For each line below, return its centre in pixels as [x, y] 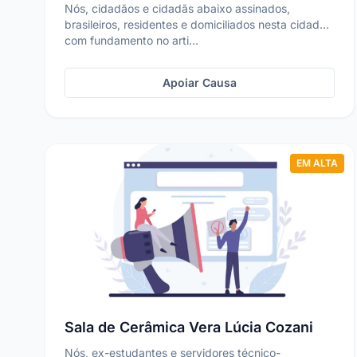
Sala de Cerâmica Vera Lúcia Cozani [189, 327]
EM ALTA [318, 163]
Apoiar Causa [200, 82]
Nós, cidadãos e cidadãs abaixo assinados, [177, 8]
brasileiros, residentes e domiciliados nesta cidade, [197, 24]
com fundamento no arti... [131, 40]
